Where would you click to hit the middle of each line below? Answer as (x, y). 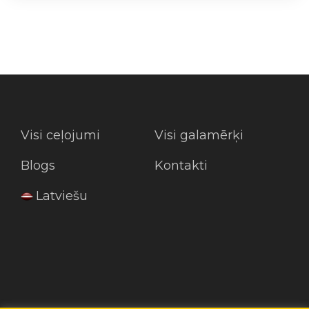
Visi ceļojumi (60, 135)
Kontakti (181, 165)
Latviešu (62, 196)
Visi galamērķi (199, 135)
